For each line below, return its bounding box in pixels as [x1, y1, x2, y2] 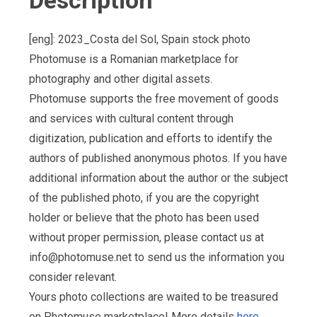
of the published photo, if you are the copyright [29, 191, 259, 205]
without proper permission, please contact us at [29, 231, 264, 245]
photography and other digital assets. [29, 72, 212, 86]
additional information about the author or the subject [29, 171, 288, 185]
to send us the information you [132, 250, 284, 265]
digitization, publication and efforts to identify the [29, 132, 272, 146]
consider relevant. [29, 270, 117, 284]
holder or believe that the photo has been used [29, 211, 259, 225]
